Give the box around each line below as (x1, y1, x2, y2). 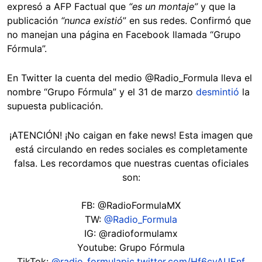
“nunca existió (61, 14, 123, 26)
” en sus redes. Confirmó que (123, 14, 251, 26)
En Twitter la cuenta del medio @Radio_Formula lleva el (7, 71, 252, 84)
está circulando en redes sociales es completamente (15, 143, 247, 155)
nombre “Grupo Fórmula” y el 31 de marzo (7, 85, 196, 98)
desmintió (196, 85, 239, 98)
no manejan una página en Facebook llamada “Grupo (7, 28, 241, 40)
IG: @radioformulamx (84, 227, 178, 239)
